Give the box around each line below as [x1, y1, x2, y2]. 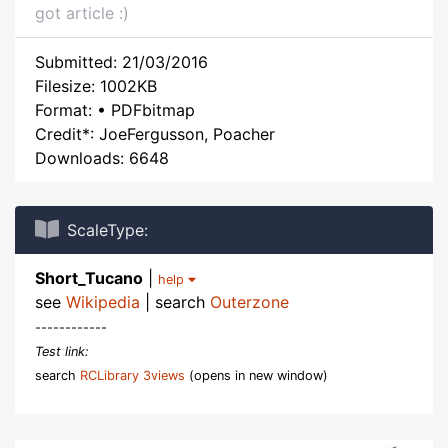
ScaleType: [67, 220, 148, 240]
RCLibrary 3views [80, 368, 185, 383]
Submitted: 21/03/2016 [35, 52, 208, 72]
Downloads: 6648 [35, 148, 169, 168]
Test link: [35, 344, 89, 359]
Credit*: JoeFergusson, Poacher [35, 124, 275, 144]
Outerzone [210, 292, 289, 312]
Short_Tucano [35, 268, 143, 288]
